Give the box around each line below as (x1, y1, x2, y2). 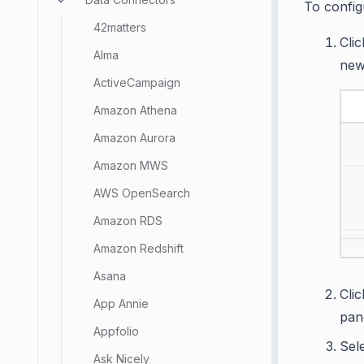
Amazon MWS (93, 158, 168, 172)
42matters (93, 20, 146, 34)
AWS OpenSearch (93, 186, 190, 200)
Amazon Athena (93, 103, 177, 117)
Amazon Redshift (93, 241, 184, 255)
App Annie (93, 297, 149, 310)
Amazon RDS (93, 214, 162, 227)
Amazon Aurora (93, 131, 175, 145)
